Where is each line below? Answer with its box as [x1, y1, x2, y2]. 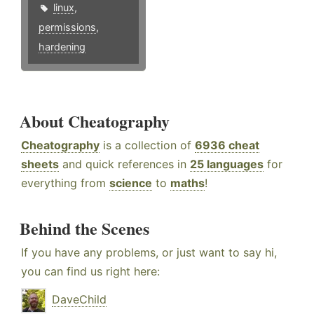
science [109, 176, 152, 191]
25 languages [190, 157, 264, 172]
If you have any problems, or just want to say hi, [21, 245, 277, 260]
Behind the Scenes [20, 216, 149, 241]
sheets [21, 157, 59, 172]
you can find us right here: [21, 264, 160, 279]
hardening [39, 41, 86, 53]
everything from [21, 176, 109, 191]
